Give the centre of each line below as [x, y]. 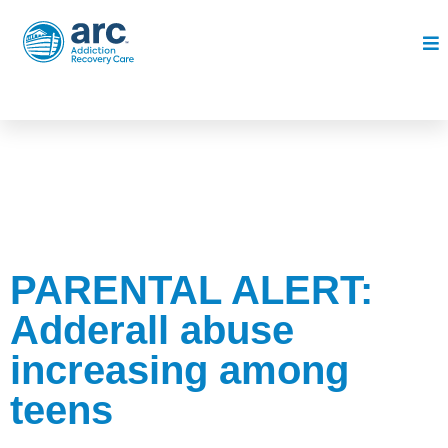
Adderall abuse [152, 330]
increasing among [179, 370]
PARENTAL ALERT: [191, 290]
